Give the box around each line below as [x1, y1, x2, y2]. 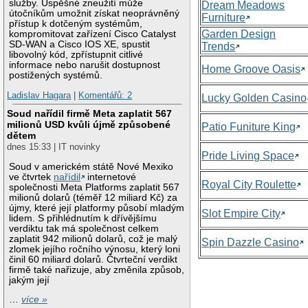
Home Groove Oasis [201, 63, 301, 75]
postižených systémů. [9, 69, 103, 80]
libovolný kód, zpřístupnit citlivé [9, 49, 144, 60]
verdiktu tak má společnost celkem [9, 223, 159, 234]
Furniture [201, 11, 246, 23]
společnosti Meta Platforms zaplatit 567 [9, 181, 180, 192]
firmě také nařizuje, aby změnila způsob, [9, 264, 185, 275]
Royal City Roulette [201, 178, 297, 190]
